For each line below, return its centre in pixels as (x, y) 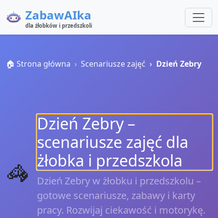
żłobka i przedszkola (110, 160)
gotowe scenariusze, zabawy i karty (116, 195)
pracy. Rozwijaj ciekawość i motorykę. (121, 210)
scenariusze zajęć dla (113, 142)
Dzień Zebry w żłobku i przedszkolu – (119, 181)
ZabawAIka (58, 15)
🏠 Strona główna (38, 64)
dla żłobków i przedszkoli (59, 26)
